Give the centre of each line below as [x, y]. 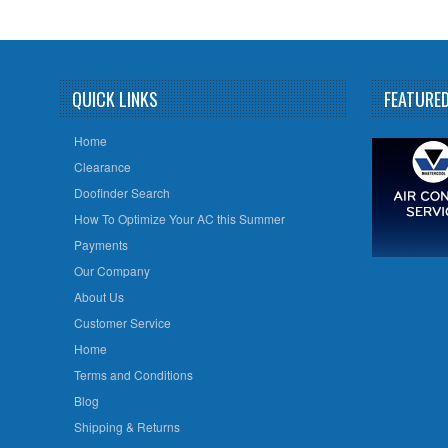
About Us [98, 296]
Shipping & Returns [126, 426]
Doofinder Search [121, 192]
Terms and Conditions [133, 374]
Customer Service [122, 322]
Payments [100, 244]
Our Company [111, 270]
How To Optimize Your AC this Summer [179, 218]
